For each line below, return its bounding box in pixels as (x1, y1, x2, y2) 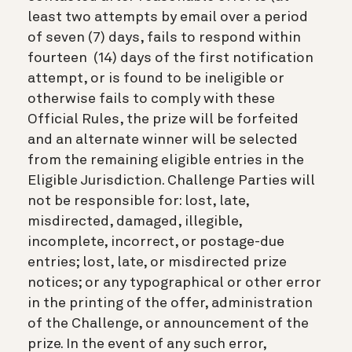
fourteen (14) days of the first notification (27, 50, 313, 65)
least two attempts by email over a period (27, 9, 308, 24)
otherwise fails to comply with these (27, 91, 275, 106)
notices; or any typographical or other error (27, 275, 321, 290)
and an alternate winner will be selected (27, 132, 298, 147)
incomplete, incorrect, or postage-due (27, 234, 284, 249)
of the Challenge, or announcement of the (27, 316, 309, 331)
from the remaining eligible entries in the (27, 152, 304, 167)
